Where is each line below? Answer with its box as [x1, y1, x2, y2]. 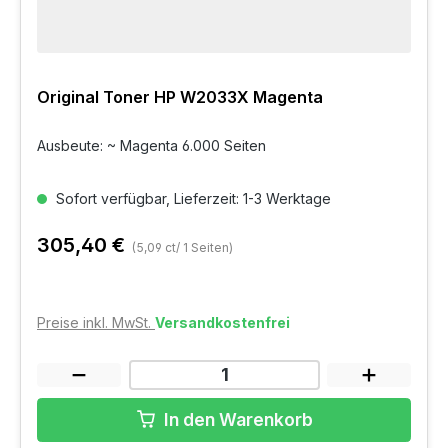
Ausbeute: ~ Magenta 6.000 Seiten [37, 136, 266, 154]
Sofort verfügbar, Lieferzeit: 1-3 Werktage [52, 189, 331, 207]
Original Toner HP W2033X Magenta [37, 86, 323, 107]
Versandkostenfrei [155, 313, 290, 331]
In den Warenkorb [163, 408, 313, 430]
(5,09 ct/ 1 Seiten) [132, 239, 233, 255]
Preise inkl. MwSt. [37, 313, 155, 331]
